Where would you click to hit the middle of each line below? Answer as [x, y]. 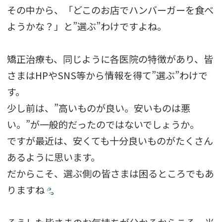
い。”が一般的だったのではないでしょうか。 [103, 124]
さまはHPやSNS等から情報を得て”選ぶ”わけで [108, 75]
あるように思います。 [54, 157]
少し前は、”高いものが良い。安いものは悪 [99, 108]
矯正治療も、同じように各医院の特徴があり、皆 [110, 59]
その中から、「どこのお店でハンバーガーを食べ [111, 10]
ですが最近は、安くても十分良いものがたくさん [110, 140]
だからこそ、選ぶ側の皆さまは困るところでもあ [111, 173]
